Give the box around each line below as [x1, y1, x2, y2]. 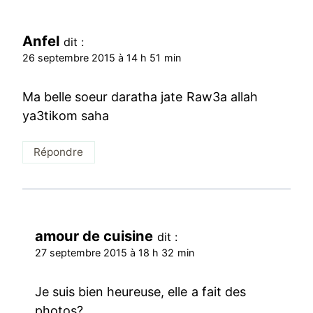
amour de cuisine [35, 227, 154, 245]
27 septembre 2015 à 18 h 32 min [35, 247, 194, 259]
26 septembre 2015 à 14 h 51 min [22, 52, 181, 64]
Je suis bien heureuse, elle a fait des [35, 284, 246, 299]
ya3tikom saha [22, 108, 110, 123]
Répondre [34, 145, 84, 159]
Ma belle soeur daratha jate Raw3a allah [22, 89, 258, 104]
